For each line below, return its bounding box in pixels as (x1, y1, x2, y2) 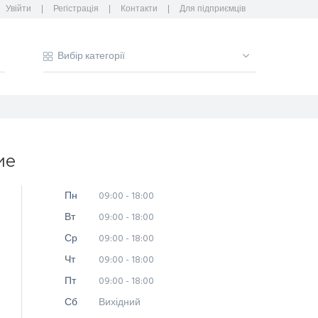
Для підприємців (180, 2, 246, 16)
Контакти (121, 2, 158, 16)
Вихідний (96, 295, 141, 312)
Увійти (6, 2, 31, 16)
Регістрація (53, 2, 99, 16)
